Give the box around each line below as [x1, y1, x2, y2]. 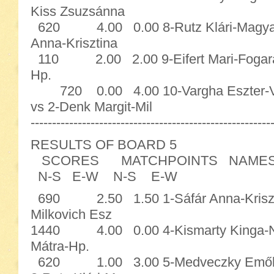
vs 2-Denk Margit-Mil [31, 99, 152, 114]
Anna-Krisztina [31, 35, 117, 51]
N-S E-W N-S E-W [31, 169, 177, 184]
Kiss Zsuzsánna [31, 4, 125, 19]
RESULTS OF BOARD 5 [31, 137, 177, 152]
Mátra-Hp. [31, 239, 89, 254]
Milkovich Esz [31, 207, 112, 222]
